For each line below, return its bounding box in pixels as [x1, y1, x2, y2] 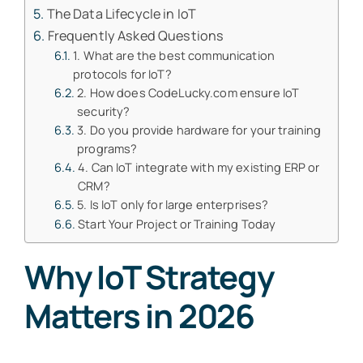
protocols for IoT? [73, 66, 172, 83]
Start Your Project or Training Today [78, 216, 276, 233]
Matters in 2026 [23, 293, 254, 339]
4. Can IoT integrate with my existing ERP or [78, 159, 320, 176]
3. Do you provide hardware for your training [77, 122, 322, 139]
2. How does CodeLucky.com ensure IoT [77, 84, 300, 101]
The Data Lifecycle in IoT [46, 5, 197, 23]
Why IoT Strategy [23, 254, 274, 300]
